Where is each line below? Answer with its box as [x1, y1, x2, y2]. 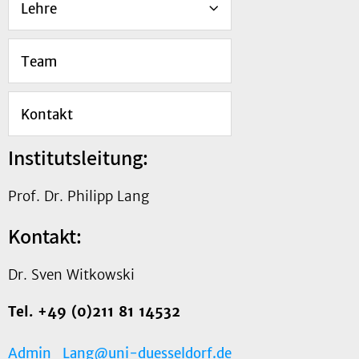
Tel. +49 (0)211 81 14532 [8, 303, 180, 321]
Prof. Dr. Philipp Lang [8, 188, 149, 206]
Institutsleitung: [8, 143, 148, 171]
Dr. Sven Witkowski [8, 266, 135, 284]
